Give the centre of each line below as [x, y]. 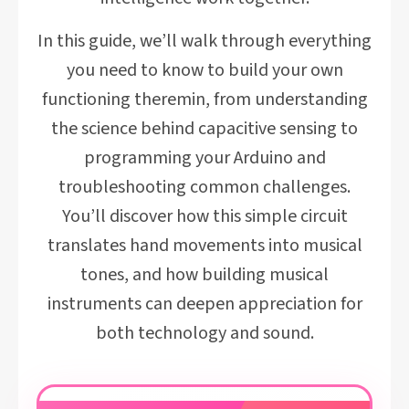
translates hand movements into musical [204, 246]
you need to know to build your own [204, 70]
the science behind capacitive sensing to [204, 129]
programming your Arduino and [204, 158]
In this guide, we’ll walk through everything [204, 41]
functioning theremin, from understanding [204, 100]
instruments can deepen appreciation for [204, 304]
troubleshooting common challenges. [204, 187]
